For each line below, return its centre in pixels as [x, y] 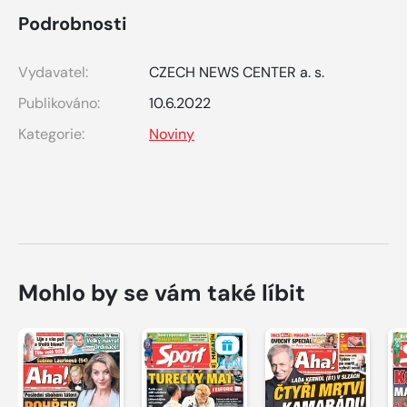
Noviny [172, 134]
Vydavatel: [53, 72]
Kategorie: [51, 134]
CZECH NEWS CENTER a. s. [237, 72]
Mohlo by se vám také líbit [162, 293]
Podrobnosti [72, 23]
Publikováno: [59, 103]
